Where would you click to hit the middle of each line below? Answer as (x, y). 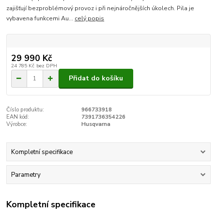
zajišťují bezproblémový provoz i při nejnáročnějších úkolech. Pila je (101, 8)
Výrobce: (17, 124)
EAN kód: (18, 117)
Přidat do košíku (96, 78)
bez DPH (46, 65)
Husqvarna (96, 124)
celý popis (90, 18)
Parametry (26, 175)
